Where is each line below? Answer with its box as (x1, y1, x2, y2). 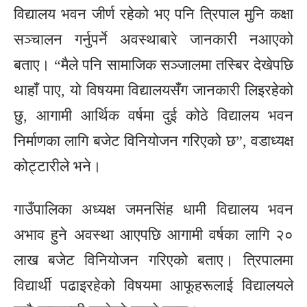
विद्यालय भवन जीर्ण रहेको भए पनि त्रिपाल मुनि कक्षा (14, 5, 293, 23)
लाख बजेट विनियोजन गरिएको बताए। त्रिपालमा (14, 251, 293, 269)
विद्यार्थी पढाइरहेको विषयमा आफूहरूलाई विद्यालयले (14, 276, 293, 294)
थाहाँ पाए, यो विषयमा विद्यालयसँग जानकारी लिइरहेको (14, 81, 293, 99)
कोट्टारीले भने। (14, 157, 101, 175)
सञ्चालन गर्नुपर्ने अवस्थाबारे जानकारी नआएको (14, 30, 293, 48)
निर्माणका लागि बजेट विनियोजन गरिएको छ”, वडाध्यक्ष (14, 132, 293, 149)
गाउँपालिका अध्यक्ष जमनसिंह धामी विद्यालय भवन (14, 200, 293, 218)
